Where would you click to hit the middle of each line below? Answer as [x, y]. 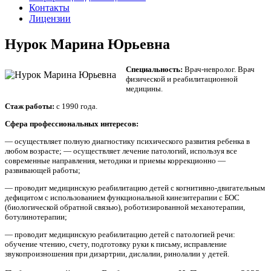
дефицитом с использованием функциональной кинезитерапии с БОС [122, 197]
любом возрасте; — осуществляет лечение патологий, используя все [121, 151]
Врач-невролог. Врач [219, 69]
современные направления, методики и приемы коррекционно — [115, 160]
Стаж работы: [30, 106]
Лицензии [50, 18]
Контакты [49, 8]
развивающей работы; [43, 170]
